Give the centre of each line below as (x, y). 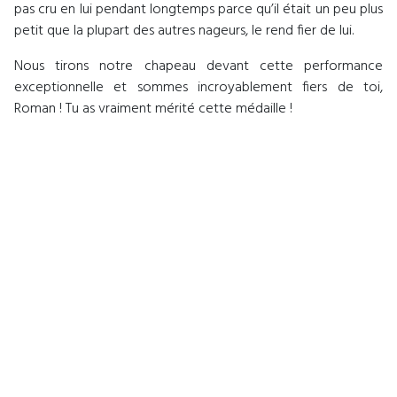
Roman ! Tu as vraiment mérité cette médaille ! (153, 109)
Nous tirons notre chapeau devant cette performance (198, 67)
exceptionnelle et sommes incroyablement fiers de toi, (198, 88)
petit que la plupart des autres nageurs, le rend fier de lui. (184, 31)
